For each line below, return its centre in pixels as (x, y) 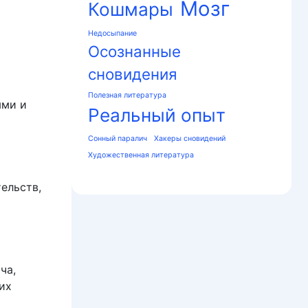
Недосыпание (112, 34)
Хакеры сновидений (190, 139)
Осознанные (134, 52)
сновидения (133, 74)
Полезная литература (127, 96)
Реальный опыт (157, 115)
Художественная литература (141, 155)
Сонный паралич (118, 139)
